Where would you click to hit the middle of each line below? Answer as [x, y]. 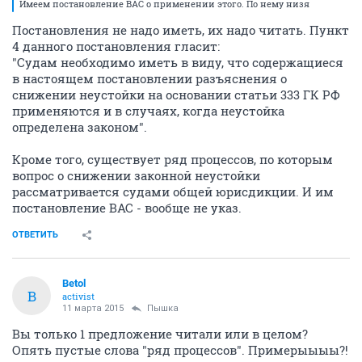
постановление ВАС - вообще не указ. [127, 208]
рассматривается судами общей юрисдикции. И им [173, 192]
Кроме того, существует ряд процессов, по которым [173, 159]
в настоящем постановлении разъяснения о [149, 78]
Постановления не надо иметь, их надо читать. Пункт [181, 30]
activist [78, 296]
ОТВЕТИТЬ [35, 235]
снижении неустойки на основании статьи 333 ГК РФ [176, 95]
